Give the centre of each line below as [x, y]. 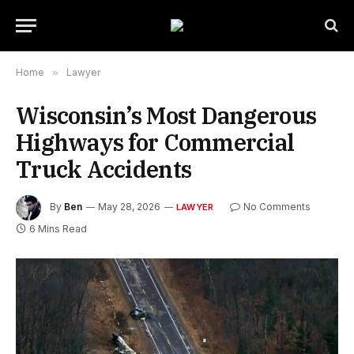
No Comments [277, 207]
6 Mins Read [58, 229]
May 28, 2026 [129, 207]
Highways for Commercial [155, 142]
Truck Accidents [104, 169]
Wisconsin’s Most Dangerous [166, 115]
